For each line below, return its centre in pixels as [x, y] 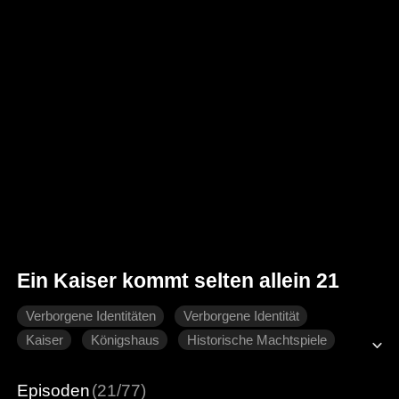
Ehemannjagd [191, 364]
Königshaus [125, 340]
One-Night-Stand [74, 364]
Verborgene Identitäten [90, 316]
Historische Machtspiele [256, 340]
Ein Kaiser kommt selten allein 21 [179, 281]
